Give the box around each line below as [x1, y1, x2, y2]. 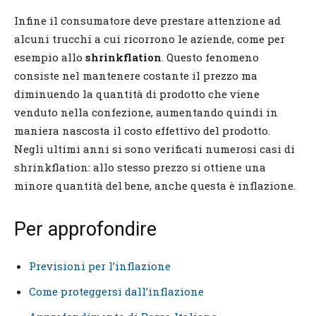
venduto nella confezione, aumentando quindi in [14, 104, 278, 119]
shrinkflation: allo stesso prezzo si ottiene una [14, 159, 266, 174]
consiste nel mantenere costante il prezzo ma [14, 68, 257, 83]
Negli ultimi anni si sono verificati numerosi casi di [14, 141, 295, 156]
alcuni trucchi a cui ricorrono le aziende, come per [14, 31, 285, 46]
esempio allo [14, 49, 85, 64]
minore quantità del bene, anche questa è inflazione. [14, 178, 296, 193]
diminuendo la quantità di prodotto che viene [14, 86, 260, 101]
